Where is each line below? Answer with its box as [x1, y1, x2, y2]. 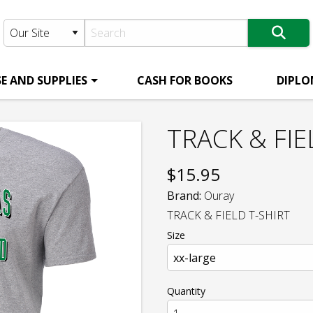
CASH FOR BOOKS [136, 73, 233, 89]
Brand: [167, 188, 201, 204]
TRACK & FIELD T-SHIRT [167, 207, 290, 223]
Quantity [167, 284, 205, 298]
